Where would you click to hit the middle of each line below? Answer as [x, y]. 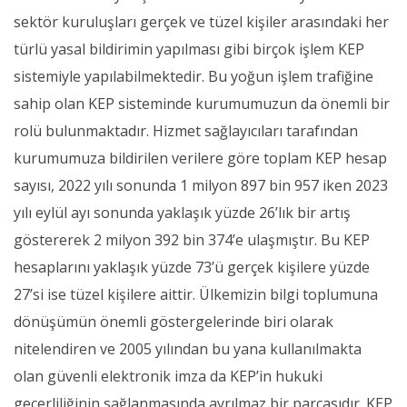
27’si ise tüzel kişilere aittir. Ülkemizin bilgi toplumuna [196, 294]
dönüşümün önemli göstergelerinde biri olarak [174, 321]
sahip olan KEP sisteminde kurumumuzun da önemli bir [202, 103]
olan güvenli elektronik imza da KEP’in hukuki [168, 376]
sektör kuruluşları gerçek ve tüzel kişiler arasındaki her [201, 21]
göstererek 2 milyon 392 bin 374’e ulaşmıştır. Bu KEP [192, 239]
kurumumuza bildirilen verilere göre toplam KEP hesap [200, 158]
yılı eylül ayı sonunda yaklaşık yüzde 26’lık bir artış [182, 212]
